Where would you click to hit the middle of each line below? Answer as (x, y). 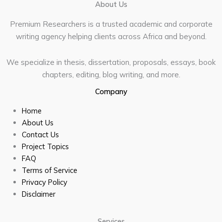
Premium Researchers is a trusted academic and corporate (111, 24)
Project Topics (46, 146)
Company (111, 91)
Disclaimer (38, 194)
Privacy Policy (44, 182)
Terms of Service (49, 170)
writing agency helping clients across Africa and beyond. (111, 37)
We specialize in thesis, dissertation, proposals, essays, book (111, 62)
